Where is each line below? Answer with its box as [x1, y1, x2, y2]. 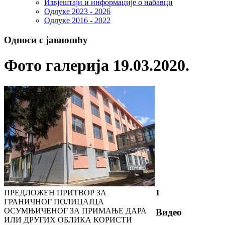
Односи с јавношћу [4, 35, 88, 46]
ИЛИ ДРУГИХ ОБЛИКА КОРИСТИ [4, 215, 132, 224]
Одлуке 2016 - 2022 [44, 16, 110, 25]
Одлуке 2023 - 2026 [44, 7, 110, 16]
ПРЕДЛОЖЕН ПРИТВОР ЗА [4, 188, 106, 197]
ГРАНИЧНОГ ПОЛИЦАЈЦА [4, 197, 104, 206]
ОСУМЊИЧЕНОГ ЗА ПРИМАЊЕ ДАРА [4, 206, 147, 215]
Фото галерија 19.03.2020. [4, 56, 189, 75]
